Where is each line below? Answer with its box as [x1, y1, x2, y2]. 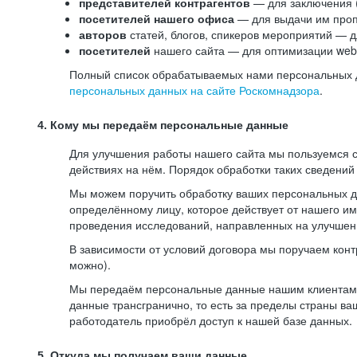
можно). [69, 257, 111, 273]
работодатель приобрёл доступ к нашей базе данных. [69, 312, 352, 328]
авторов [79, 26, 127, 42]
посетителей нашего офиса [79, 10, 237, 26]
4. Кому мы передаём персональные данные [37, 119, 288, 131]
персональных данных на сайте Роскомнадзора [69, 82, 320, 98]
